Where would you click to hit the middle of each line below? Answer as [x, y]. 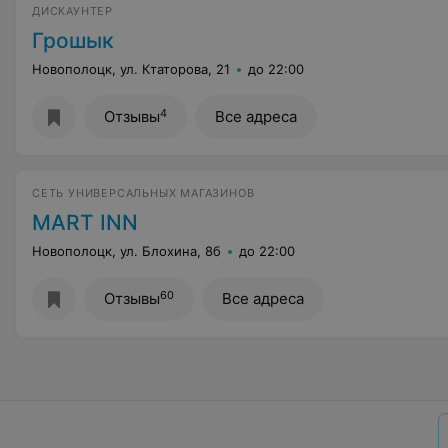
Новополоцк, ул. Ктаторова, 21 [131, 69]
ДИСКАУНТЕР [72, 11]
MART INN [85, 222]
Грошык [73, 40]
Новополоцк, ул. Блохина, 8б [126, 251]
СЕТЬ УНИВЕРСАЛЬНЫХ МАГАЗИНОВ [143, 193]
